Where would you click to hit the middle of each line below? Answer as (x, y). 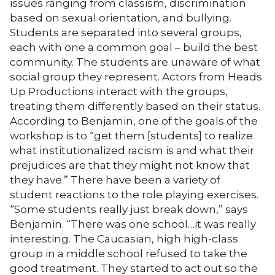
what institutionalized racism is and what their (132, 150)
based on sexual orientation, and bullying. (121, 17)
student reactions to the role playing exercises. (134, 194)
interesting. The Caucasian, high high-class (124, 238)
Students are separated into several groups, (126, 32)
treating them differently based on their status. (135, 106)
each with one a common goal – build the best (134, 47)
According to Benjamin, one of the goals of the (134, 121)
